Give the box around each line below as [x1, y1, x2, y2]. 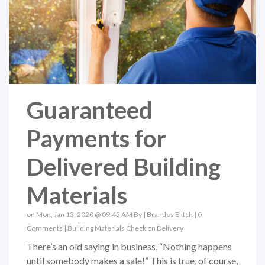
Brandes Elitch [147, 210, 193, 219]
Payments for [27, 124, 166, 153]
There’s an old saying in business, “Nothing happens [27, 241, 232, 253]
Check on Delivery [126, 224, 183, 233]
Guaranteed [27, 96, 153, 125]
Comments [27, 224, 64, 233]
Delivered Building [27, 153, 221, 182]
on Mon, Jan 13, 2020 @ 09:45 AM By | [27, 210, 147, 219]
